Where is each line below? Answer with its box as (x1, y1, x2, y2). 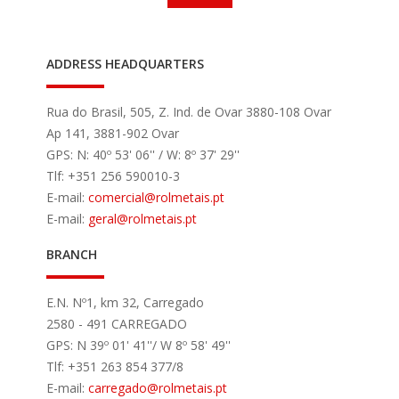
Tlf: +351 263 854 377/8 (46, 358, 183, 375)
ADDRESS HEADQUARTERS (46, 55, 204, 72)
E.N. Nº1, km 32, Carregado (46, 294, 204, 311)
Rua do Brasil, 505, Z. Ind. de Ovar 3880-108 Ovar (46, 103, 331, 120)
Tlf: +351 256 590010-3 (46, 167, 180, 184)
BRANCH (46, 246, 97, 263)
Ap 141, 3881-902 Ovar (46, 125, 179, 142)
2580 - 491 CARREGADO (46, 315, 187, 332)
